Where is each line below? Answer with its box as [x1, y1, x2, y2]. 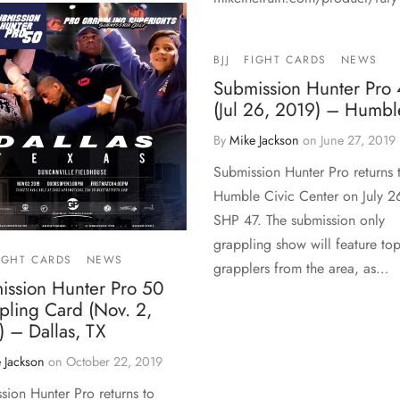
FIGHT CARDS [244, 52, 328, 69]
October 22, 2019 [66, 353, 162, 371]
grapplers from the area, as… [213, 258, 388, 279]
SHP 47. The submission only [213, 210, 385, 231]
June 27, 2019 [321, 131, 396, 150]
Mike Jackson [229, 131, 299, 150]
